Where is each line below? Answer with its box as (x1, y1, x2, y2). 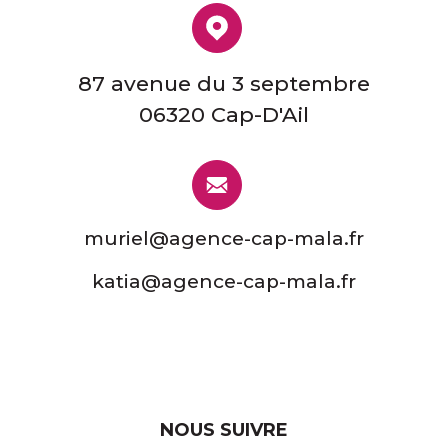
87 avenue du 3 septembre (78, 71, 370, 97)
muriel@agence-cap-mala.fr (84, 227, 364, 251)
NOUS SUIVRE (160, 419, 288, 442)
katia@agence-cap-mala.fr (92, 270, 356, 294)
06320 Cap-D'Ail (139, 102, 309, 128)
